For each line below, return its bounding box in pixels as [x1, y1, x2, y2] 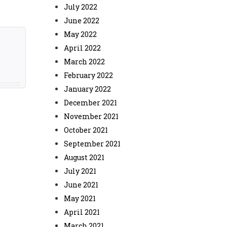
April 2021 [64, 207, 100, 217]
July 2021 [64, 166, 96, 176]
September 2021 [64, 139, 121, 148]
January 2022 [64, 84, 111, 94]
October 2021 [64, 125, 108, 135]
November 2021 [64, 111, 119, 121]
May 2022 [64, 29, 97, 39]
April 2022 [64, 43, 101, 53]
